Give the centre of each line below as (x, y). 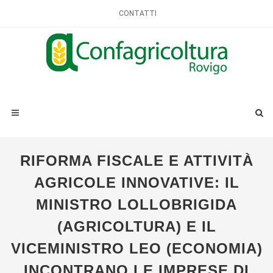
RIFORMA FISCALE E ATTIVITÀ (136, 161)
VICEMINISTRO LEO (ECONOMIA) (136, 248)
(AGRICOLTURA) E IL (136, 226)
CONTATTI (138, 13)
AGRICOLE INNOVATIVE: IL (136, 183)
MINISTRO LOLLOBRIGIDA (136, 204)
